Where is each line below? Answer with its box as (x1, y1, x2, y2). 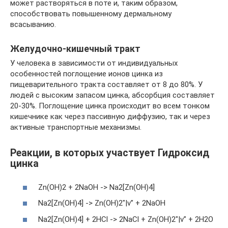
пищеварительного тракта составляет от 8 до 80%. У (10, 80, 203, 89)
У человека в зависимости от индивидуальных (10, 59, 178, 68)
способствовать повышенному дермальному (10, 9, 172, 18)
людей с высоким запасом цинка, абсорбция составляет (10, 91, 215, 100)
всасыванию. (10, 20, 56, 29)
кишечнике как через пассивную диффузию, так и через (10, 112, 210, 121)
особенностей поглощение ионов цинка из (10, 69, 163, 78)
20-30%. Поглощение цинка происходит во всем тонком (10, 101, 210, 110)
